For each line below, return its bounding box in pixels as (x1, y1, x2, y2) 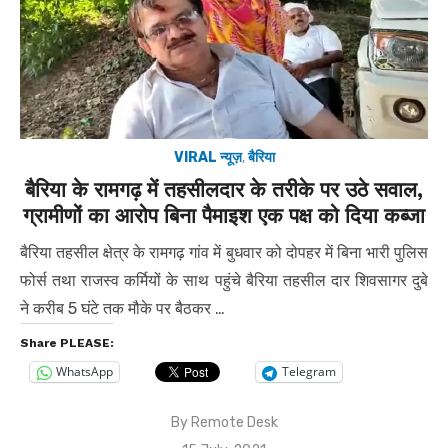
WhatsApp (56, 363, 113, 381)
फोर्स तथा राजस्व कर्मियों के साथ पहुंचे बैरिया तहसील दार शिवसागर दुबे (20, 270, 428, 290)
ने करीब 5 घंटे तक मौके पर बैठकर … (20, 298, 225, 318)
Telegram (282, 363, 336, 381)
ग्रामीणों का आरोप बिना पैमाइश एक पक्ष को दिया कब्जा (23, 202, 425, 228)
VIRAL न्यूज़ (173, 148, 242, 166)
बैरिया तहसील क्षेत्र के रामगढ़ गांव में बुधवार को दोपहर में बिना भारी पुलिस (20, 242, 428, 262)
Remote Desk (190, 413, 278, 431)
